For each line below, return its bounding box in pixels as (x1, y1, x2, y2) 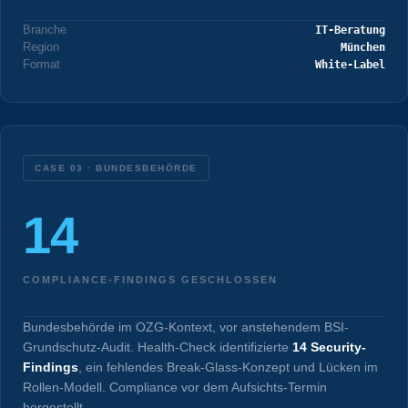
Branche (23, 23, 66, 37)
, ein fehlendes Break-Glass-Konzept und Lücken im (78, 360, 378, 375)
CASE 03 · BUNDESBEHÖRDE (35, 163, 198, 174)
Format (23, 57, 60, 72)
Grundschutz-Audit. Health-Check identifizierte (23, 340, 292, 355)
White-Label (315, 57, 385, 71)
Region (23, 40, 59, 55)
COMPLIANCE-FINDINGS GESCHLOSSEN (23, 274, 278, 286)
